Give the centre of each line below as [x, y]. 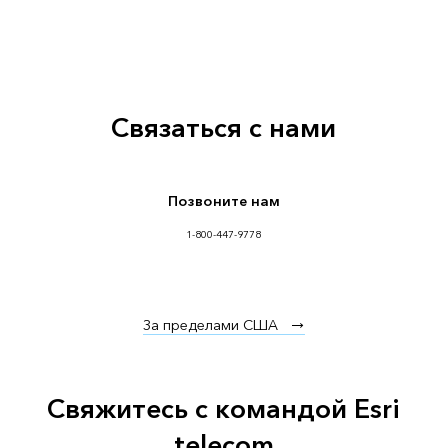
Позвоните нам [223, 202]
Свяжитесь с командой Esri [224, 410]
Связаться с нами [224, 129]
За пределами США [213, 326]
